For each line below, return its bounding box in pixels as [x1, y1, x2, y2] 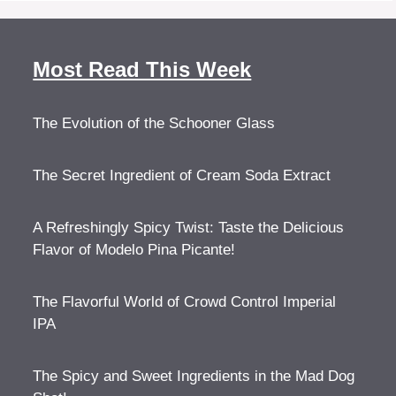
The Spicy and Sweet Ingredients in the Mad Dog [33, 368, 355, 385]
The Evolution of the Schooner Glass [33, 115, 276, 133]
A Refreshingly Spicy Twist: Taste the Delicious [33, 219, 345, 237]
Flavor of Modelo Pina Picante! [33, 241, 236, 259]
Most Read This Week [33, 57, 252, 82]
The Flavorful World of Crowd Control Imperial [33, 293, 337, 311]
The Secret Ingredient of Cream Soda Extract [33, 167, 331, 185]
